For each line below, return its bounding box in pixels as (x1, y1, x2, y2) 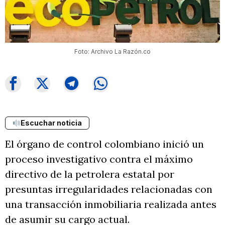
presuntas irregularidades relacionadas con (5, 182, 212, 195)
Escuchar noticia (20, 118, 82, 127)
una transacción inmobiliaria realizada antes (5, 197, 216, 210)
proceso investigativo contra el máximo (5, 152, 193, 165)
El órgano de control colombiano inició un (5, 137, 204, 150)
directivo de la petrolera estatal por (5, 167, 174, 180)
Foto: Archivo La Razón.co (74, 47, 151, 55)
